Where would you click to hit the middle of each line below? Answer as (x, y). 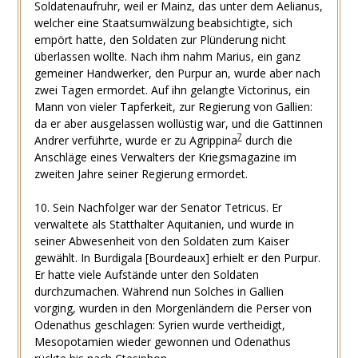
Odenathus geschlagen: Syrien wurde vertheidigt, (159, 324)
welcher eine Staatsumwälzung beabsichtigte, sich (163, 22)
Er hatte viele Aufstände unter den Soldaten (146, 274)
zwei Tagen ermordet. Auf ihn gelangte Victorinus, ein (172, 89)
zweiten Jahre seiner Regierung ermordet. (141, 173)
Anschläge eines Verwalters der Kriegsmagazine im (165, 157)
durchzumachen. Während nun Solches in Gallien (159, 291)
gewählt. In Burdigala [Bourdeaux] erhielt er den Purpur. (177, 257)
